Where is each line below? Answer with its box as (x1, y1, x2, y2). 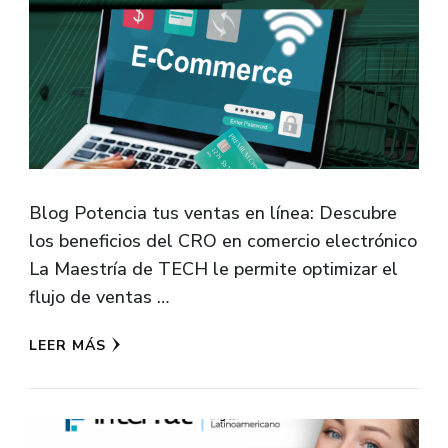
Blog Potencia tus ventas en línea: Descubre (29, 200, 397, 225)
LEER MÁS (29, 335, 106, 355)
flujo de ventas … (29, 284, 169, 309)
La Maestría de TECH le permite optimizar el (29, 256, 398, 281)
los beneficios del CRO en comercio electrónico (29, 228, 417, 253)
